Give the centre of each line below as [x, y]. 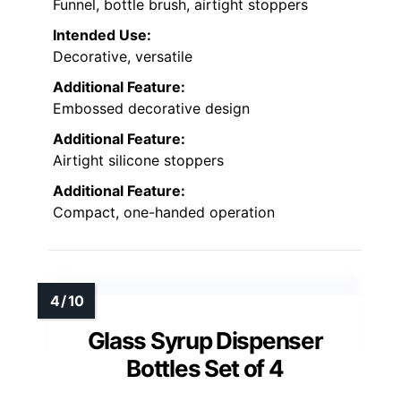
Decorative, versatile [123, 56]
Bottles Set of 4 [205, 368]
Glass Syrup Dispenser [205, 340]
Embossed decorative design [151, 108]
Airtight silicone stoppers [138, 160]
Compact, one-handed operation [164, 212]
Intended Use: [102, 34]
